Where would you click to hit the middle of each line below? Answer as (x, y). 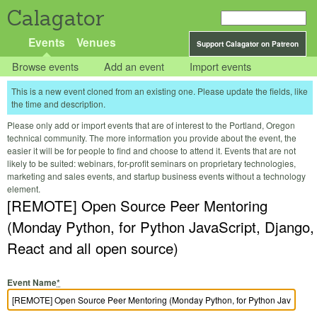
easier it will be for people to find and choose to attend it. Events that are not (151, 151)
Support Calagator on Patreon (248, 44)
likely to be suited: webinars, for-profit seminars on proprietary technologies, (151, 163)
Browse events (46, 67)
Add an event (134, 67)
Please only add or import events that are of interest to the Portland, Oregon (151, 125)
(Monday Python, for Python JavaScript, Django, (161, 227)
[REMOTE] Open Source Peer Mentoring (137, 206)
